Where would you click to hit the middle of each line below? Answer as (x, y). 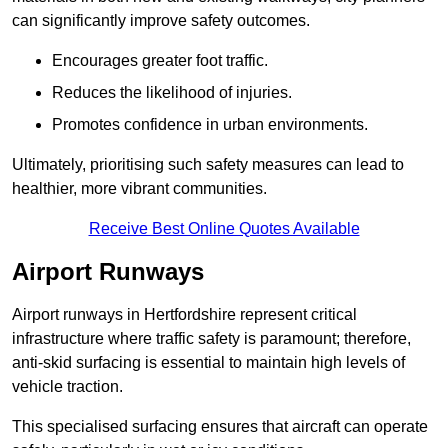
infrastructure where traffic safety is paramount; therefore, (211, 339)
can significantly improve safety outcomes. (161, 21)
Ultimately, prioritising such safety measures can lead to (208, 165)
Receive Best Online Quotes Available (224, 229)
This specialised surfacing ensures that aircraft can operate (220, 427)
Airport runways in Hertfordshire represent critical (184, 315)
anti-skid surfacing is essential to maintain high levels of (208, 363)
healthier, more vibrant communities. (139, 189)
